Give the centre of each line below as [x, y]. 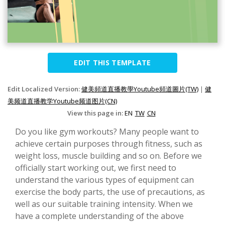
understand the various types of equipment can [104, 180]
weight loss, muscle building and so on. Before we [108, 156]
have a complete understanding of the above [99, 216]
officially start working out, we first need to [96, 168]
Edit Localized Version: [44, 89]
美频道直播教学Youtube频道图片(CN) [62, 101]
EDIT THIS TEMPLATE [113, 63]
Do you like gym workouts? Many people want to [107, 132]
